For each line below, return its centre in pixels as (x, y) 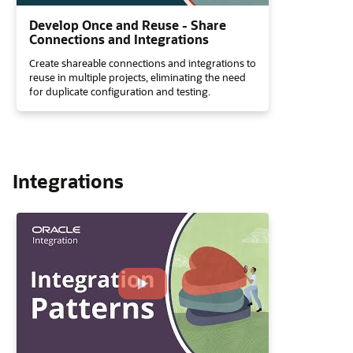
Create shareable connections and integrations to (143, 63)
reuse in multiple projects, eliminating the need (137, 77)
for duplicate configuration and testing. (120, 91)
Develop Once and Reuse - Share (128, 25)
